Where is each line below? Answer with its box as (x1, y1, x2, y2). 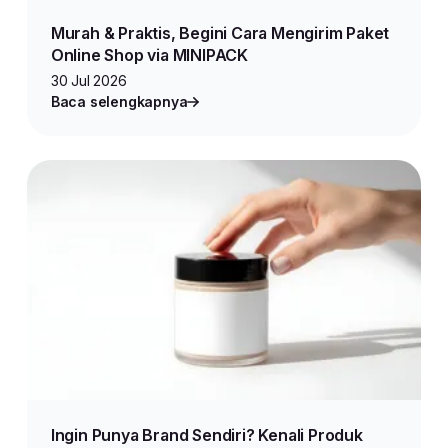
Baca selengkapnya (50, 93, 188, 110)
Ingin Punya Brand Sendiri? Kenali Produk (50, 425, 363, 445)
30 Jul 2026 (50, 72, 127, 89)
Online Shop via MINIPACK (50, 45, 249, 65)
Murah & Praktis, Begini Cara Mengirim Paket (50, 23, 390, 43)
